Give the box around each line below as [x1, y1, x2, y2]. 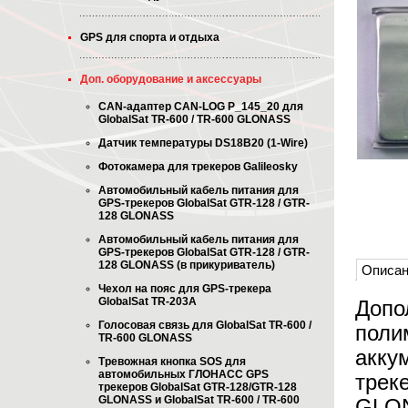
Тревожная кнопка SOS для [98, 355, 246, 368]
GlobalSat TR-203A [98, 295, 197, 308]
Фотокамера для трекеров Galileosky [98, 160, 298, 173]
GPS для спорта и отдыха [80, 31, 219, 44]
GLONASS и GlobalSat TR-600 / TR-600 [98, 393, 300, 406]
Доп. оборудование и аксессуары [80, 73, 261, 86]
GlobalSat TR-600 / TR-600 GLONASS [98, 113, 291, 126]
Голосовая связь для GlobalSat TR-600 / [98, 319, 311, 331]
